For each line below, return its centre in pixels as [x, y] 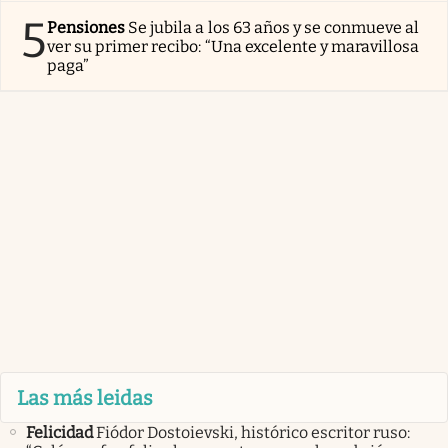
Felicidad [59, 432]
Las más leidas [85, 397]
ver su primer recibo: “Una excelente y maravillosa [233, 47]
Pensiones [86, 28]
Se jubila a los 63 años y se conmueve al [274, 28]
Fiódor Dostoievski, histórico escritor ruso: [253, 432]
